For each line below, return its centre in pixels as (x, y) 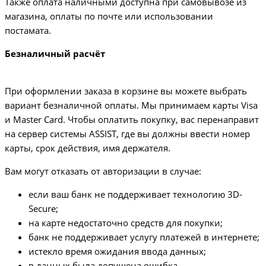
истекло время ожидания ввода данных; (117, 251)
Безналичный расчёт (55, 54)
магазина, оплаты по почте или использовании (109, 16)
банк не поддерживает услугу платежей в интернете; (144, 237)
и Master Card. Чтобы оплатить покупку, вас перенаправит (132, 120)
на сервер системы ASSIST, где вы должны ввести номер (127, 134)
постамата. (28, 31)
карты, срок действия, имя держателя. (88, 148)
